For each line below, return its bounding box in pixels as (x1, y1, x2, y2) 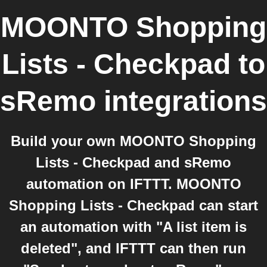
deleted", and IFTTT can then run (21, 240, 246, 256)
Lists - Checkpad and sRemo (36, 154, 231, 170)
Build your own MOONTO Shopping (11, 133, 256, 149)
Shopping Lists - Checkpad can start (9, 197, 258, 213)
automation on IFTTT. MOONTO (26, 176, 241, 192)
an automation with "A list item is (20, 219, 247, 235)
